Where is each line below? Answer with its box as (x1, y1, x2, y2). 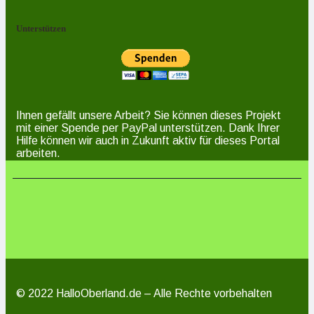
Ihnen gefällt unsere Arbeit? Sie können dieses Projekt (16, 109, 281, 121)
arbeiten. (16, 146, 60, 159)
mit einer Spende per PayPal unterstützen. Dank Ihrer (16, 121, 280, 134)
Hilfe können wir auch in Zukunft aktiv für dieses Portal (16, 134, 280, 146)
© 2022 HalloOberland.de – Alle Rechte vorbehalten (16, 287, 272, 299)
